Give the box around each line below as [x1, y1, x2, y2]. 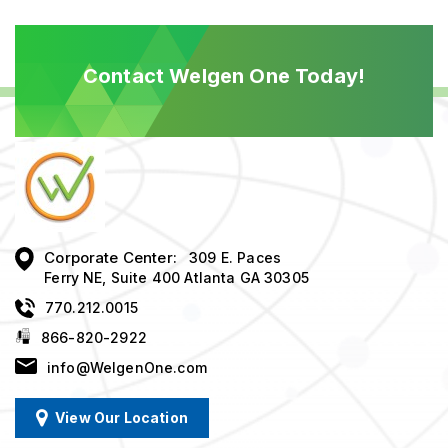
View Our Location [55, 409, 188, 427]
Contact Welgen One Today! [83, 64, 365, 89]
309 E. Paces [189, 249, 282, 267]
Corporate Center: [44, 248, 177, 268]
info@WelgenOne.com [47, 359, 207, 377]
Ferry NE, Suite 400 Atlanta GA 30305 [44, 269, 309, 287]
